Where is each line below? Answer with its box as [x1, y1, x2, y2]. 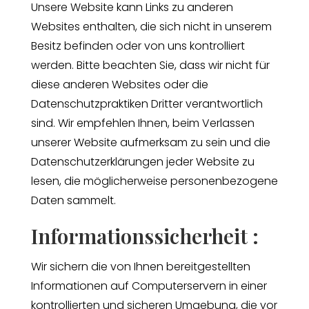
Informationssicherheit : [30, 221, 259, 250]
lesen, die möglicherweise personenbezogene [30, 172, 278, 189]
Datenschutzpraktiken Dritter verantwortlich [30, 95, 263, 112]
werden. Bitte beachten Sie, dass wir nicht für [30, 57, 270, 73]
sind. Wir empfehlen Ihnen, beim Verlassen [30, 114, 255, 131]
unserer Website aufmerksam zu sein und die [30, 134, 270, 150]
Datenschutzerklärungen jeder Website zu [30, 153, 255, 170]
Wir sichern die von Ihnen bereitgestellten [30, 258, 250, 275]
